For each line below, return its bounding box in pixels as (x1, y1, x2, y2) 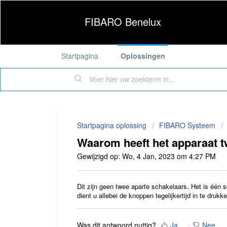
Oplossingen (121, 51, 165, 61)
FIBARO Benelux (85, 14, 161, 29)
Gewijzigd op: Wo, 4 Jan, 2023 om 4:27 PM (77, 151, 216, 161)
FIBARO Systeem (159, 120, 215, 130)
